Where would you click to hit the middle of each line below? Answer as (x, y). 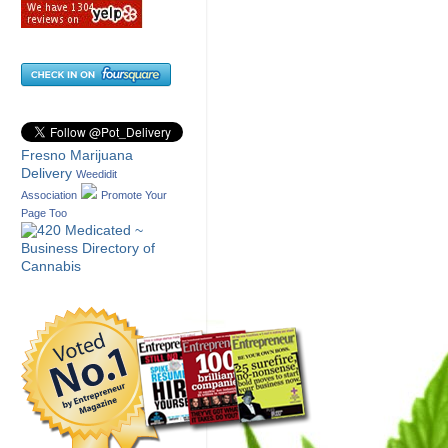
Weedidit (96, 174)
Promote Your (134, 195)
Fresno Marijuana (77, 156)
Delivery (46, 174)
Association (49, 195)
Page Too (44, 213)
